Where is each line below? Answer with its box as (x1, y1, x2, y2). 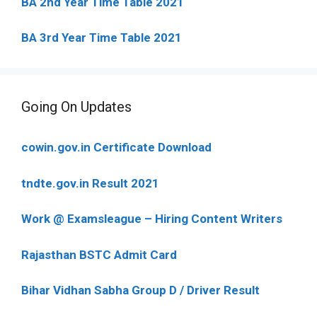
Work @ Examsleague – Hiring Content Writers (21, 212, 282, 226)
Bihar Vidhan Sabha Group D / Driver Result (21, 283, 260, 297)
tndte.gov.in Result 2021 (21, 175, 159, 190)
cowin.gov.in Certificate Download (21, 140, 212, 154)
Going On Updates (21, 98, 132, 115)
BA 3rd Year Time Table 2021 (21, 30, 182, 45)
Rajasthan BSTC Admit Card (21, 247, 177, 262)
